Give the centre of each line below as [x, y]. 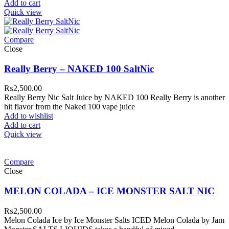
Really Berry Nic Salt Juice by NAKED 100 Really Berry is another [114, 98]
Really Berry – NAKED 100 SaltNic [79, 68]
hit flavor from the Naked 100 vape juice [70, 107]
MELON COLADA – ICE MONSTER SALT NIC [109, 191]
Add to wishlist [29, 116]
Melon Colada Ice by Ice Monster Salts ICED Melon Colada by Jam [114, 220]
